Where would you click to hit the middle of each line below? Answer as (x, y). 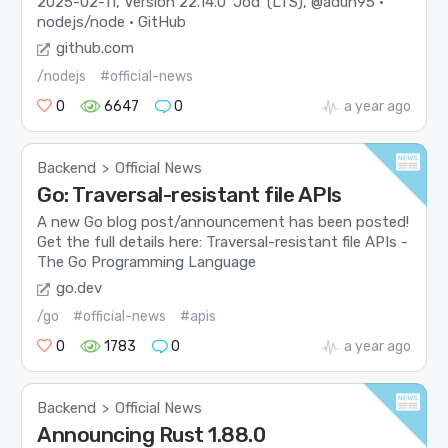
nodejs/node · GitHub (112, 21)
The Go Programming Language (147, 261)
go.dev (79, 288)
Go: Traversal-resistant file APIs (189, 195)
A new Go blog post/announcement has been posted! (223, 221)
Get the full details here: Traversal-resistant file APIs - (223, 241)
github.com (95, 48)
